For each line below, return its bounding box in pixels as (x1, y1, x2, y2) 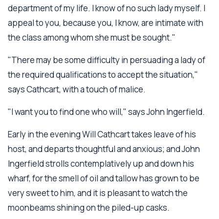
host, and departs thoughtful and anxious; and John (8, 143, 200, 154)
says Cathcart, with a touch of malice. (8, 84, 146, 95)
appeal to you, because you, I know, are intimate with (8, 17, 203, 28)
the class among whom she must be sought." (8, 32, 175, 43)
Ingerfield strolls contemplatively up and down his (8, 158, 194, 169)
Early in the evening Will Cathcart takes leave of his (8, 129, 196, 140)
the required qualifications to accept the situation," (8, 69, 198, 80)
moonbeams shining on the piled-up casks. (8, 202, 170, 213)
